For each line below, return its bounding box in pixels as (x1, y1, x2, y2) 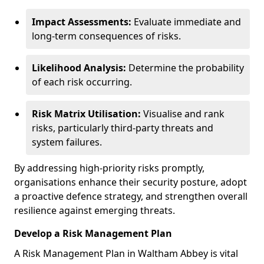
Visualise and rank (141, 107, 225, 120)
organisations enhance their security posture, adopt (14, 176, 247, 189)
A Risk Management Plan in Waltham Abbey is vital (14, 247, 238, 260)
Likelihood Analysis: (32, 61, 126, 74)
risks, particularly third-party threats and (32, 121, 213, 134)
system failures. (32, 136, 102, 148)
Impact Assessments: (32, 15, 131, 28)
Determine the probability (126, 61, 244, 74)
